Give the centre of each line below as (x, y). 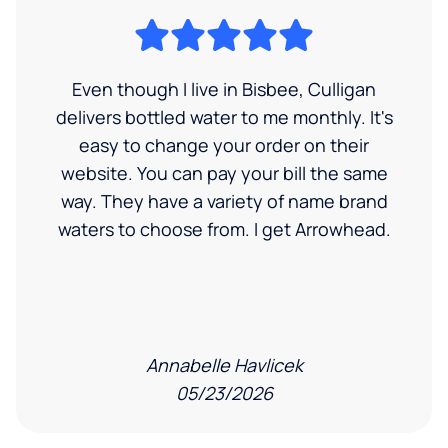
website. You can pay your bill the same (224, 173)
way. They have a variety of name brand (224, 201)
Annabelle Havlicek (224, 365)
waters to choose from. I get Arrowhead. (224, 229)
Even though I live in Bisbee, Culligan (224, 89)
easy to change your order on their (224, 145)
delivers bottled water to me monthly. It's (224, 117)
